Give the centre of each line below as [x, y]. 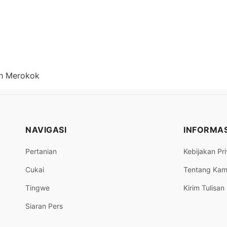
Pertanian [41, 151]
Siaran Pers [44, 206]
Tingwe [37, 187]
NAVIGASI [46, 129]
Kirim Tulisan [204, 187]
